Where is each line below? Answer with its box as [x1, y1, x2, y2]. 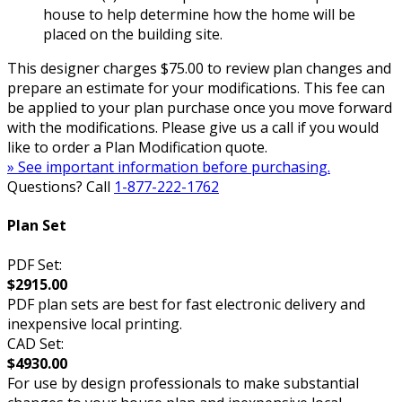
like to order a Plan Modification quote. [7, 137, 267, 158]
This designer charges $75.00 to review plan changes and [7, 58, 391, 79]
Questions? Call [7, 177, 114, 197]
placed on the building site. [43, 24, 223, 45]
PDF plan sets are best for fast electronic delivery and [7, 293, 365, 314]
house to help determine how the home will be [43, 4, 355, 25]
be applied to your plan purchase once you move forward [7, 98, 392, 118]
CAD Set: [7, 333, 64, 354]
